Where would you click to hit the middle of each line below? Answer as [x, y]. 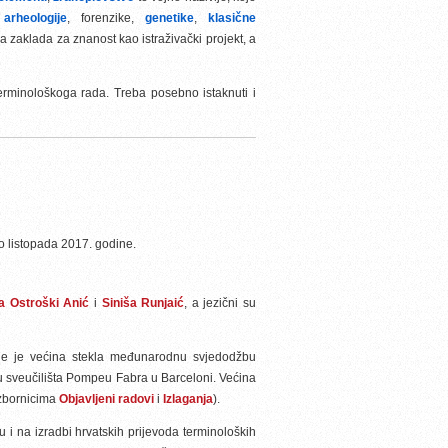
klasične [232, 18]
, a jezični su [220, 303]
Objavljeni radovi [106, 399]
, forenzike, [105, 18]
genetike [169, 18]
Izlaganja [188, 399]
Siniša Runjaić [143, 303]
